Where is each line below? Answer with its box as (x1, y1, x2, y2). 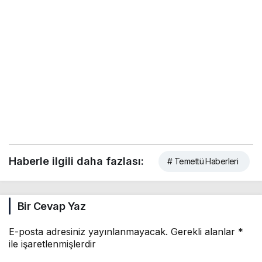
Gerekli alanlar (171, 225, 238, 237)
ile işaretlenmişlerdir (9, 237, 96, 250)
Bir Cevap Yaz (18, 199, 85, 212)
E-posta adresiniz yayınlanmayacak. (9, 225, 168, 237)
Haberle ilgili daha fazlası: (9, 154, 144, 167)
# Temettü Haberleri (167, 156, 239, 166)
